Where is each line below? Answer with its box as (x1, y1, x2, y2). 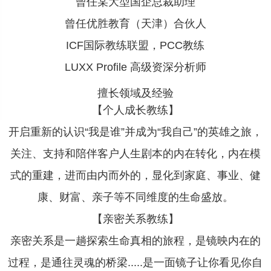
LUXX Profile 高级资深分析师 (64, 61, 206, 73)
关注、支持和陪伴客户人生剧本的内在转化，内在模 (10, 148, 261, 160)
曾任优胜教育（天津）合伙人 (64, 18, 206, 30)
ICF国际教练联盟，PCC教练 (66, 39, 205, 51)
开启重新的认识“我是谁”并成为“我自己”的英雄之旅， (8, 126, 263, 138)
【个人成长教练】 (91, 104, 179, 116)
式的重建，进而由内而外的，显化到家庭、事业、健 (10, 169, 261, 181)
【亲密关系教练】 (91, 213, 179, 225)
